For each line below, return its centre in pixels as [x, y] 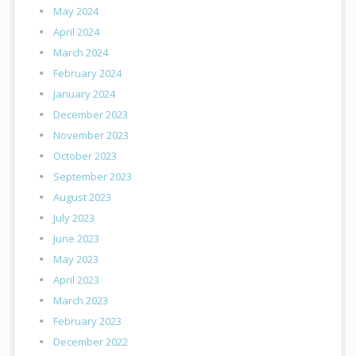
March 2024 [81, 53]
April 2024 [77, 32]
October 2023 [85, 156]
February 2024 [88, 74]
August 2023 [83, 197]
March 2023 [81, 301]
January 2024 [85, 94]
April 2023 [77, 280]
